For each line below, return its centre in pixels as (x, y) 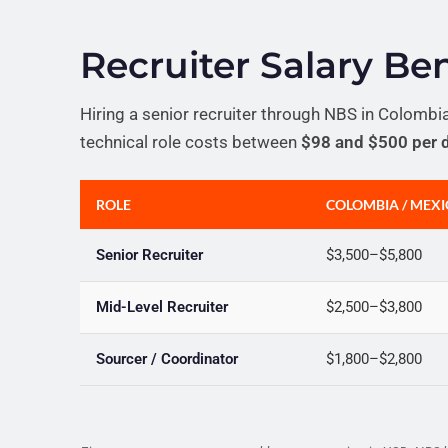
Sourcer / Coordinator (167, 359)
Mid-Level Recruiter (162, 307)
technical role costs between (190, 142)
